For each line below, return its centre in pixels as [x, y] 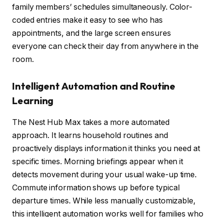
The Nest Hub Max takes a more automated [91, 122]
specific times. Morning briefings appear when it [98, 161]
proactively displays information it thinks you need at [106, 148]
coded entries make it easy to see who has [87, 20]
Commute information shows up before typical [96, 187]
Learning [33, 101]
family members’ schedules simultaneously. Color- [102, 7]
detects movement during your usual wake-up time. [105, 174]
